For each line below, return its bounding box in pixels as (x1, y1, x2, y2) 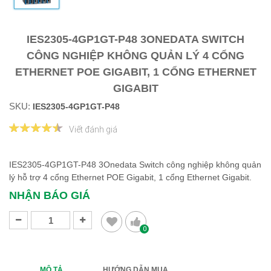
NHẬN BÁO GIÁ (9, 189, 90, 202)
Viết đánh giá (69, 125, 117, 135)
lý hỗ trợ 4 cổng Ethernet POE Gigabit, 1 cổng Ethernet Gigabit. (9, 172, 254, 183)
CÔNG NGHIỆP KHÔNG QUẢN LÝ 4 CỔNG (27, 50, 244, 62)
